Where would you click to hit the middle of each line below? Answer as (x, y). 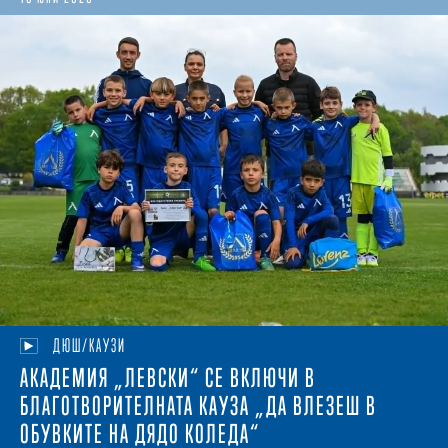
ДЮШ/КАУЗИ (89, 346)
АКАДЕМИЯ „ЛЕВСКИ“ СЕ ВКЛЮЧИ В (168, 378)
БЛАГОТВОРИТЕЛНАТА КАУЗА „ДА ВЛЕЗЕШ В (198, 406)
